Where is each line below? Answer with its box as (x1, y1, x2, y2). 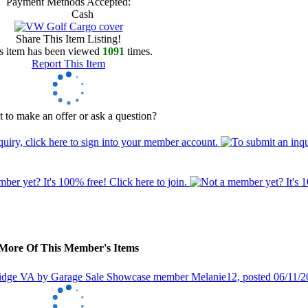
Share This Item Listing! (16, 33, 121, 45)
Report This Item (32, 58, 105, 70)
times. (124, 45, 153, 58)
